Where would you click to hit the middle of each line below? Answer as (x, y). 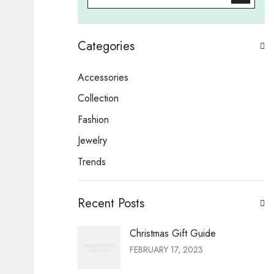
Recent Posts (111, 203)
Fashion (93, 119)
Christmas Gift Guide (173, 233)
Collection (98, 98)
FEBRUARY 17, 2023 (166, 249)
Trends (92, 161)
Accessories (103, 77)
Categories (106, 46)
